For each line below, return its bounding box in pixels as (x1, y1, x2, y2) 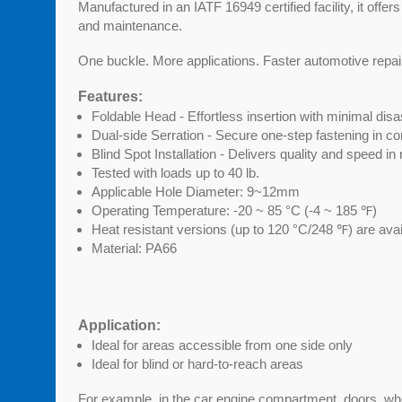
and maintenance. (78, 18, 182, 33)
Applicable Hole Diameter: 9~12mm (92, 184, 300, 199)
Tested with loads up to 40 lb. (92, 165, 259, 180)
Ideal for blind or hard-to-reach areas (92, 356, 303, 371)
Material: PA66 (92, 240, 177, 256)
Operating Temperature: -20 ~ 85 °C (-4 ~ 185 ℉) (92, 203, 377, 218)
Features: (78, 89, 143, 104)
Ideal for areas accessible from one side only (92, 337, 353, 353)
